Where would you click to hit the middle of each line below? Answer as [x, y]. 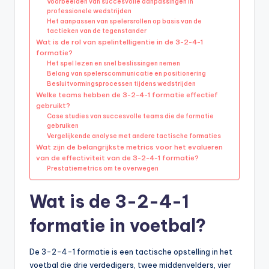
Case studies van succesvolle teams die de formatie [131, 116]
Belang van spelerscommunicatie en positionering [127, 74]
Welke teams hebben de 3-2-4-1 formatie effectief [127, 95]
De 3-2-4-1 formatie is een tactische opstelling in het [131, 252]
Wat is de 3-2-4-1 [109, 202]
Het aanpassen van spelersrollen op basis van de [125, 22]
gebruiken [63, 126]
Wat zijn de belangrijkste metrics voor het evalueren [129, 147]
